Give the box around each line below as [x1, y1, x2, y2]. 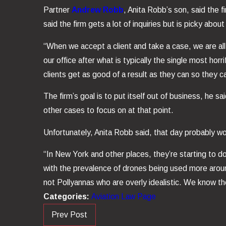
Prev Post [51, 210, 88, 219]
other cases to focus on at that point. [43, 106, 174, 115]
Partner [43, 5, 72, 14]
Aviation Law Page [91, 192, 156, 201]
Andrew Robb [71, 5, 124, 14]
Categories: [43, 192, 91, 201]
